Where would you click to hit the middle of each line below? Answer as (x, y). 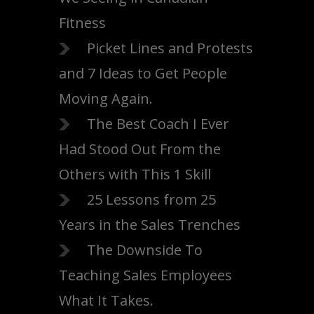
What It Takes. (106, 300)
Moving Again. (106, 98)
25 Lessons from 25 (151, 199)
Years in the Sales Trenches (150, 225)
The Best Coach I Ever (158, 124)
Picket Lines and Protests (170, 48)
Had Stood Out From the (140, 149)
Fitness (82, 23)
